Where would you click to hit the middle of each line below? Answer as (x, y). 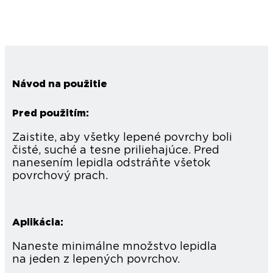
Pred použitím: (51, 113)
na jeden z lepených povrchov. (96, 259)
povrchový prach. (60, 176)
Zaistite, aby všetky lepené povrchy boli (122, 137)
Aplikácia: (38, 222)
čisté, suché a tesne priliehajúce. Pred (116, 150)
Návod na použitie (60, 84)
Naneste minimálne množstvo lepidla (115, 246)
